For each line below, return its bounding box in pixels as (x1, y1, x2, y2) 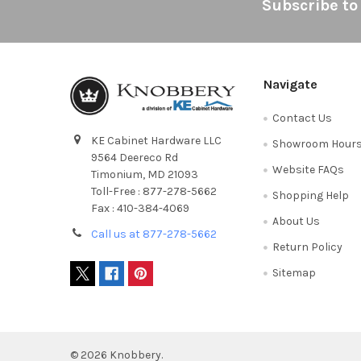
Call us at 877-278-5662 (90, 226, 217, 241)
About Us (272, 214, 321, 228)
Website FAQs (272, 162, 345, 176)
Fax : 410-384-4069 (90, 201, 189, 215)
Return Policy (272, 239, 343, 254)
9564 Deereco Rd (90, 150, 178, 164)
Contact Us (272, 110, 333, 125)
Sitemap (272, 265, 317, 280)
